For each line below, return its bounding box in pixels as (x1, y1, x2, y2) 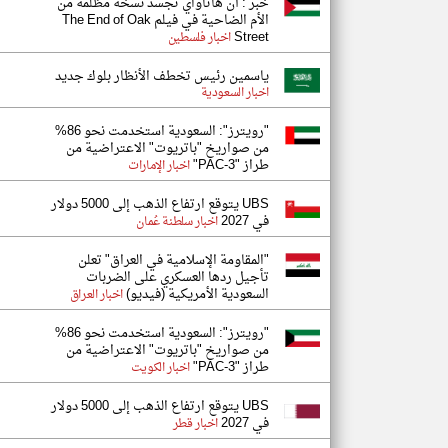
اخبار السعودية (200, 82, 269, 104)
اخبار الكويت (130, 357, 190, 379)
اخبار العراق (69, 284, 123, 306)
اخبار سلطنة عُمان (136, 211, 218, 233)
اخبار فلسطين (167, 27, 231, 49)
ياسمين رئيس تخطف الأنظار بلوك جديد (55, 64, 269, 89)
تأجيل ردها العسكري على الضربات (86, 265, 269, 290)
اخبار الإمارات (128, 155, 190, 177)
